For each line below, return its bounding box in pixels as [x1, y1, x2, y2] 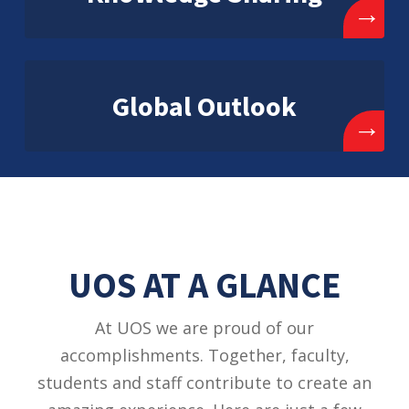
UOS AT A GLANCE [68, 262, 341, 308]
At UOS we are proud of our [95, 316, 314, 339]
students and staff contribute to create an [37, 371, 372, 393]
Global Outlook [112, 88, 297, 123]
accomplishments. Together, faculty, [59, 343, 350, 366]
